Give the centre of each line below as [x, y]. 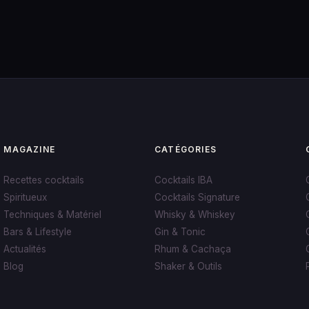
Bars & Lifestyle [38, 232]
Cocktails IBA [183, 180]
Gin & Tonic [180, 232]
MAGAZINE [29, 149]
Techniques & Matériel [53, 215]
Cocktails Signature [197, 197]
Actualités [25, 249]
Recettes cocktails [44, 180]
